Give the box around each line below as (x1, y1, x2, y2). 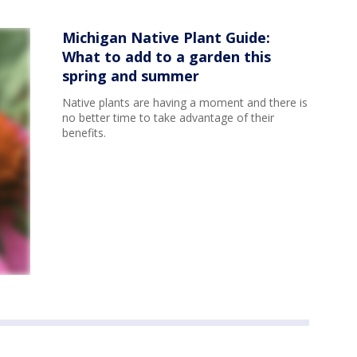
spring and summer (62, 66, 199, 86)
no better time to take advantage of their (62, 110, 274, 126)
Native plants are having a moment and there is (62, 95, 308, 111)
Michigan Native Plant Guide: (62, 28, 270, 48)
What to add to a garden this (62, 47, 271, 67)
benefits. (62, 125, 106, 141)
